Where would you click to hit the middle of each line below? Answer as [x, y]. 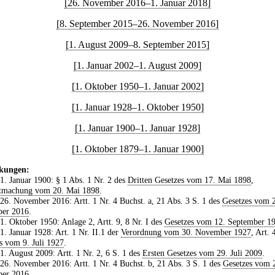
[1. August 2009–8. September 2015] [137, 45]
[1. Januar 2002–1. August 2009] [137, 66]
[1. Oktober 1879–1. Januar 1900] [137, 149]
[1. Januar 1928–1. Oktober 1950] [137, 107]
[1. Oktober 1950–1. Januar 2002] [137, 87]
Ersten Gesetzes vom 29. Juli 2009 [202, 253]
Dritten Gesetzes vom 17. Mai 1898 [189, 180]
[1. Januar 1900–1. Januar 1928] [137, 128]
